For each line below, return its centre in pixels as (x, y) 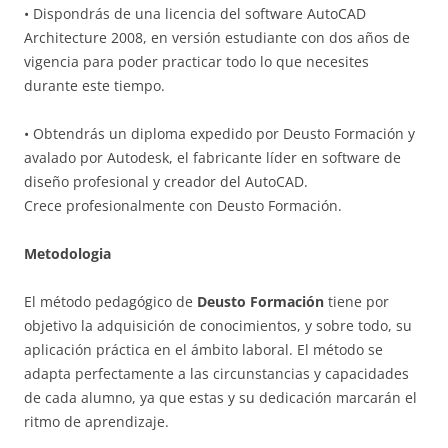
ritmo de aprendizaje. (96, 421)
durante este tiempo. (94, 85)
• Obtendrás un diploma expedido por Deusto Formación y (219, 133)
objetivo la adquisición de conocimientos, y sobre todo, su (218, 325)
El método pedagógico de (110, 301)
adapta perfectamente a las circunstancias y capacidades (216, 373)
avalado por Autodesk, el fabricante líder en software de (212, 157)
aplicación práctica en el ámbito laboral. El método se (203, 349)
